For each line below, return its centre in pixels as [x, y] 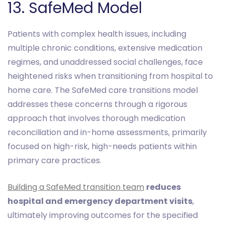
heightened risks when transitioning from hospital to [110, 76]
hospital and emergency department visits [100, 201]
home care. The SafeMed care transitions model [103, 90]
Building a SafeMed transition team [76, 187]
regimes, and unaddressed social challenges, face [105, 62]
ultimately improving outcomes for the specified [103, 215]
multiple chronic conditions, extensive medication [105, 48]
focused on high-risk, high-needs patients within [102, 147]
